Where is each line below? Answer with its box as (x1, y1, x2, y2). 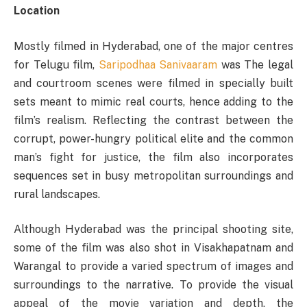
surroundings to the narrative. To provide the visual (14, 278, 293, 292)
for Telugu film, (14, 58, 99, 71)
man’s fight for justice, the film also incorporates (14, 150, 293, 164)
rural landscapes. (14, 187, 100, 201)
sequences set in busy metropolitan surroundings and (14, 169, 293, 182)
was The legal (217, 58, 294, 71)
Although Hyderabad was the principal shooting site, (14, 223, 293, 236)
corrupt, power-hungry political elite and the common (14, 132, 293, 145)
